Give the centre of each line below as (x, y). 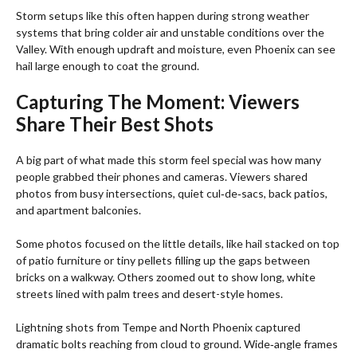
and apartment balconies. (78, 210)
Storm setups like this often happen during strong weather (163, 15)
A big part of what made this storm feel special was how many (169, 159)
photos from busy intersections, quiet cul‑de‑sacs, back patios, (172, 193)
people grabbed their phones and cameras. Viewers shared (162, 176)
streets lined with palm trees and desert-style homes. (149, 293)
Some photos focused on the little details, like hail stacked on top (178, 243)
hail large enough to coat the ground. (108, 65)
